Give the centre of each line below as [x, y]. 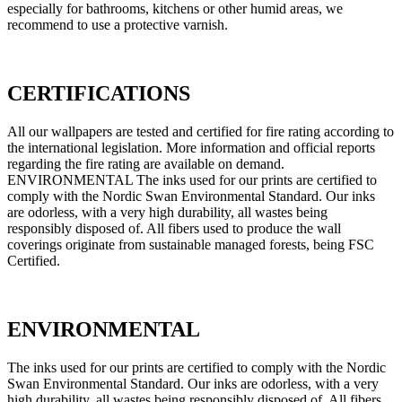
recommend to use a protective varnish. [118, 24]
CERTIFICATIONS [99, 93]
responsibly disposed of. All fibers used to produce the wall [174, 228]
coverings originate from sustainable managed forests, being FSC [191, 244]
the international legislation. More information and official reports [191, 147]
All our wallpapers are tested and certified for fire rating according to [201, 131]
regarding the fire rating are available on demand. [146, 163]
